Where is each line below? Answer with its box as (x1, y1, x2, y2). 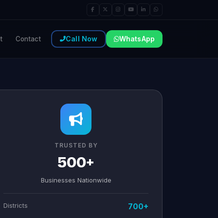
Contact (15, 35, 41, 43)
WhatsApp (119, 35, 155, 43)
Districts (3, 201, 28, 209)
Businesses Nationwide (40, 176, 111, 184)
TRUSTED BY (54, 142, 98, 149)
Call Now (66, 35, 98, 43)
